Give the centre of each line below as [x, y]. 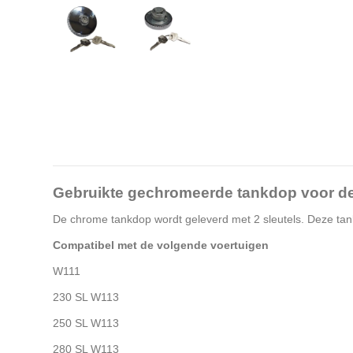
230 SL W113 [86, 297]
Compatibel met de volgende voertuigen [161, 245]
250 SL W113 [86, 323]
